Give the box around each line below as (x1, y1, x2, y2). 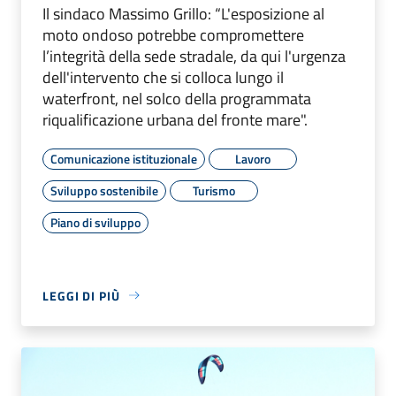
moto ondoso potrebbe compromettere (42, 22, 304, 47)
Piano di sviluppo (50, 212, 141, 232)
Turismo (193, 180, 235, 200)
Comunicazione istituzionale (50, 148, 197, 168)
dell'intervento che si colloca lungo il (42, 65, 284, 89)
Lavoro (235, 148, 270, 168)
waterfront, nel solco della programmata (42, 86, 311, 110)
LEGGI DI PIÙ (42, 286, 120, 305)
